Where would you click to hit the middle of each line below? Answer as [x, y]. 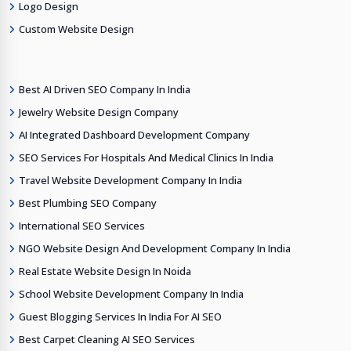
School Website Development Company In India [131, 294]
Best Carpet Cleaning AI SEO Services [107, 340]
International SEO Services [82, 226]
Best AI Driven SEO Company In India [105, 90]
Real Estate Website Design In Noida [105, 271]
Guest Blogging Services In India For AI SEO [120, 317]
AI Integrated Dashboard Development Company [134, 135]
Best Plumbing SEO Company [88, 203]
